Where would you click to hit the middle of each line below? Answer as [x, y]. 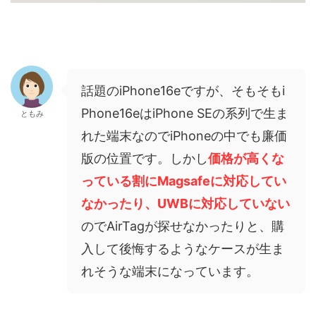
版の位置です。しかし [145, 158]
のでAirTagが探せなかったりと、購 [183, 226]
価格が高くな [246, 158]
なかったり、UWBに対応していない [186, 203]
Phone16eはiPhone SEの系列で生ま [185, 113]
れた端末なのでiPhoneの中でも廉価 [184, 136]
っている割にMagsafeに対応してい [184, 181]
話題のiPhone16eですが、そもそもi [183, 91]
